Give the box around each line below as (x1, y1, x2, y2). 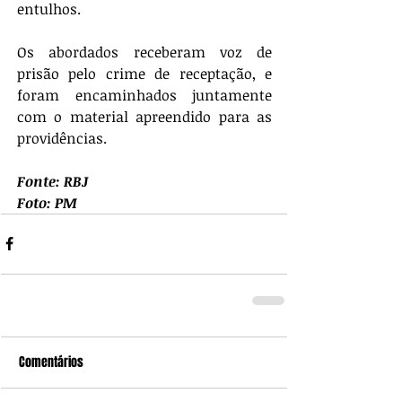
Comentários (19, 352, 83, 371)
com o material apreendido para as (17, 106, 272, 127)
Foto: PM (17, 192, 77, 213)
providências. (17, 127, 107, 148)
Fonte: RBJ (17, 170, 88, 191)
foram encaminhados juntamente (17, 84, 272, 105)
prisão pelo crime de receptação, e (17, 63, 272, 83)
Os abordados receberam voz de (17, 41, 272, 62)
